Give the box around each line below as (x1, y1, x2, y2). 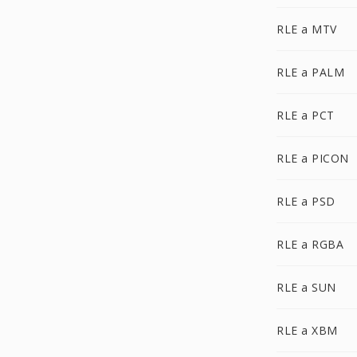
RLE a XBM (277, 323, 338, 338)
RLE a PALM (277, 65, 344, 80)
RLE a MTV (277, 22, 337, 37)
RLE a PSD (277, 194, 335, 209)
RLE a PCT (277, 108, 335, 123)
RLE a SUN (277, 280, 336, 295)
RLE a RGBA (277, 237, 343, 252)
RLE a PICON (277, 151, 349, 166)
